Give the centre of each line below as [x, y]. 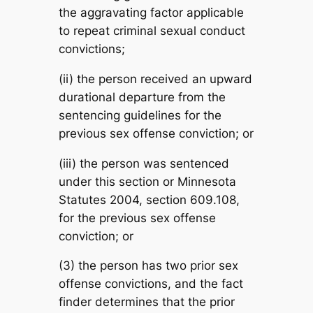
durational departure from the [142, 97]
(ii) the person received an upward [155, 79]
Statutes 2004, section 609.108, [149, 199]
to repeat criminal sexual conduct [152, 31]
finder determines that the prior [146, 302]
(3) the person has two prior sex [148, 266]
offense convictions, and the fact [151, 284]
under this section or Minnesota [147, 181]
